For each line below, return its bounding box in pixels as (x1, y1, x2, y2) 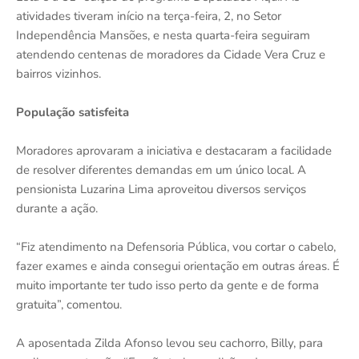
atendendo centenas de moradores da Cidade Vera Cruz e (16, 46, 325, 63)
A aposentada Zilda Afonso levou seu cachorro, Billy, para (16, 335, 323, 352)
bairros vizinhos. (16, 66, 101, 83)
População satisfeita (16, 104, 129, 121)
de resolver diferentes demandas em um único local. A (16, 162, 306, 179)
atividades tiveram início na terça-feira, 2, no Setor (16, 8, 281, 25)
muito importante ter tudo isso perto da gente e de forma (16, 277, 319, 294)
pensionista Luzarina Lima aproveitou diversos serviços (16, 181, 306, 198)
